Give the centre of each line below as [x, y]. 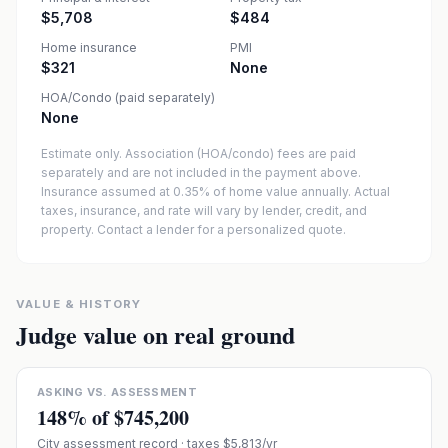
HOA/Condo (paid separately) [128, 97]
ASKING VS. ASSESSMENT [117, 392]
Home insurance [89, 47]
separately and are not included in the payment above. [201, 172]
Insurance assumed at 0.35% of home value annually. [196, 191]
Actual [372, 191]
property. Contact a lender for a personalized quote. [193, 229]
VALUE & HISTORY [79, 304]
